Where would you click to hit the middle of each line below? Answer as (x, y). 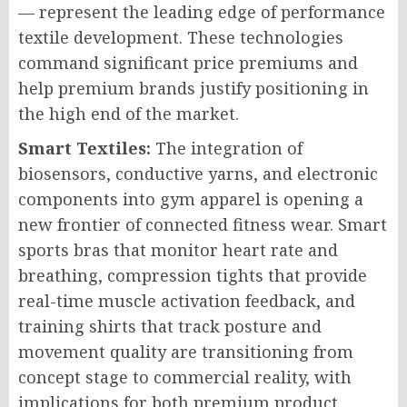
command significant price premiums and (188, 63)
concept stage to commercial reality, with (185, 377)
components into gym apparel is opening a (191, 199)
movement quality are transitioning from (186, 352)
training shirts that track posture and (170, 326)
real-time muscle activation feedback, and (187, 301)
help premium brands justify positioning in (194, 88)
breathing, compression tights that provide (193, 275)
